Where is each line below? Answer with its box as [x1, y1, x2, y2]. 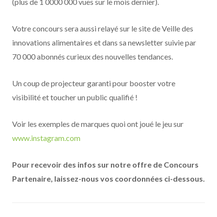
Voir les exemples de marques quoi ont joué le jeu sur [12, 119, 184, 129]
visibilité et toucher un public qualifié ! [12, 93, 138, 102]
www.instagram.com [12, 133, 80, 143]
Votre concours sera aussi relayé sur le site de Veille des [12, 24, 193, 33]
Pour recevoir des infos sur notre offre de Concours [12, 160, 199, 170]
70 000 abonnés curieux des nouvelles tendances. [12, 52, 173, 62]
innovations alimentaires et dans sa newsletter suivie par [12, 38, 196, 47]
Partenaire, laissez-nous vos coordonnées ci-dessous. [12, 174, 205, 184]
